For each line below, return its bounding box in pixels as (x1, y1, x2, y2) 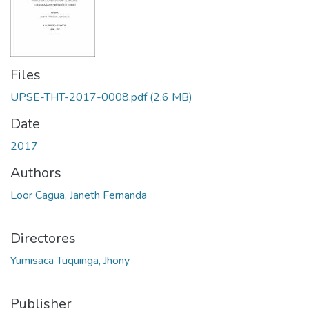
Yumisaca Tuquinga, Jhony (10, 253, 130, 268)
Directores (10, 229, 76, 248)
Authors (10, 163, 61, 182)
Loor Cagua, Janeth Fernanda (10, 188, 147, 203)
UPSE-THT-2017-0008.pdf (10, 90, 147, 105)
